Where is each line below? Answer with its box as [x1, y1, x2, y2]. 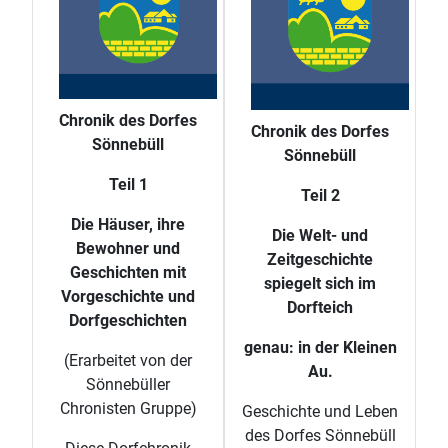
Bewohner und [76, 239, 180, 259]
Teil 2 [300, 185, 340, 205]
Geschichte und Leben [242, 401, 398, 421]
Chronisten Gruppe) [59, 399, 197, 419]
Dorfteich [287, 297, 353, 317]
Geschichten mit [70, 263, 186, 283]
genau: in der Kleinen [243, 337, 397, 357]
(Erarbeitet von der [64, 351, 192, 371]
